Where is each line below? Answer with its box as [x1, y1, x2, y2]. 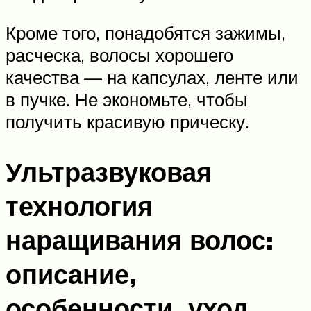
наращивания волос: [6, 223, 274, 258]
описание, [6, 257, 137, 292]
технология [6, 189, 153, 224]
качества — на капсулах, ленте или [6, 66, 299, 89]
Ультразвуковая [6, 155, 212, 190]
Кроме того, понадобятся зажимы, [6, 22, 285, 44]
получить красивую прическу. [6, 110, 249, 133]
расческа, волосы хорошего [6, 44, 233, 67]
